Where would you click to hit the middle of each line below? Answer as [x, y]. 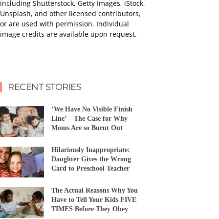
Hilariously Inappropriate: [91, 150]
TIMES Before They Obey [90, 209]
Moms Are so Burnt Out [87, 128]
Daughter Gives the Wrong [91, 159]
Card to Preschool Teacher [90, 169]
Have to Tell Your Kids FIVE [94, 200]
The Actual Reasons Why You [95, 191]
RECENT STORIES [44, 87]
